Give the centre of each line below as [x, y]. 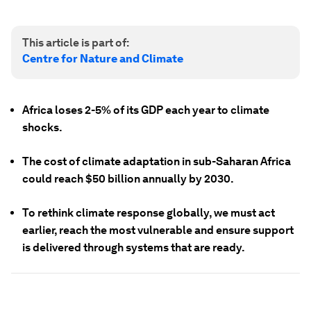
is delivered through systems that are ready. [134, 247]
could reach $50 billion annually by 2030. [128, 179]
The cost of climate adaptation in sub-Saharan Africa [157, 161]
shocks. [42, 127]
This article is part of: [76, 43]
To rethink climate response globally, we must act [149, 213]
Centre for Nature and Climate [103, 59]
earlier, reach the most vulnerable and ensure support [158, 230]
